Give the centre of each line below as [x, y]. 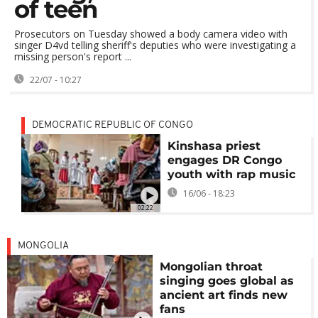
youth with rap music [231, 174]
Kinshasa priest [214, 146]
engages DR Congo [224, 160]
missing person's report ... [73, 56]
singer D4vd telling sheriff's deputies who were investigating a [155, 45]
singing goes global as [227, 281]
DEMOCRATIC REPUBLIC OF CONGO [113, 125]
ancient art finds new [224, 295]
